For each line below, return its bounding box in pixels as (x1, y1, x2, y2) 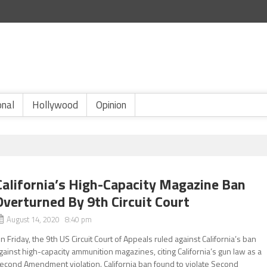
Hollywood (32, 97, 78, 113)
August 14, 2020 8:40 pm (7, 213, 92, 225)
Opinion (96, 97, 126, 113)
